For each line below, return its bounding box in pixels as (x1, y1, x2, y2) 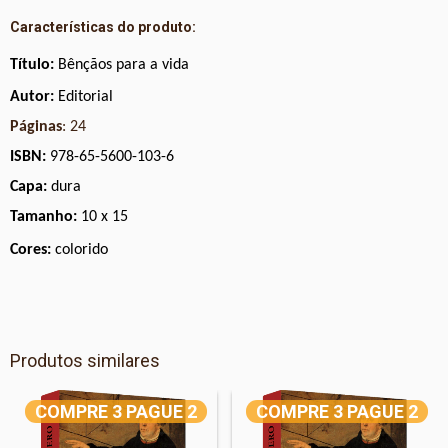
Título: (10, 57, 58, 73)
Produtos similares (10, 350, 160, 371)
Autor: (10, 89, 58, 105)
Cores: (10, 242, 51, 258)
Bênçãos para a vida (58, 57, 189, 73)
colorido (51, 242, 108, 258)
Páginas (10, 119, 62, 135)
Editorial (58, 89, 113, 105)
